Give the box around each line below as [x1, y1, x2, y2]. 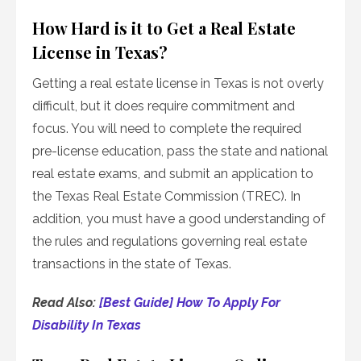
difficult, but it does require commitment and [32, 98, 295, 114]
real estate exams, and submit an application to [32, 166, 313, 182]
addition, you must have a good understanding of [32, 211, 326, 227]
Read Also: [32, 295, 99, 311]
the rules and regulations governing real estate [32, 234, 307, 250]
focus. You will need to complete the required [32, 121, 301, 137]
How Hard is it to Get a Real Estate [32, 17, 296, 39]
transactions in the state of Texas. [32, 256, 231, 272]
